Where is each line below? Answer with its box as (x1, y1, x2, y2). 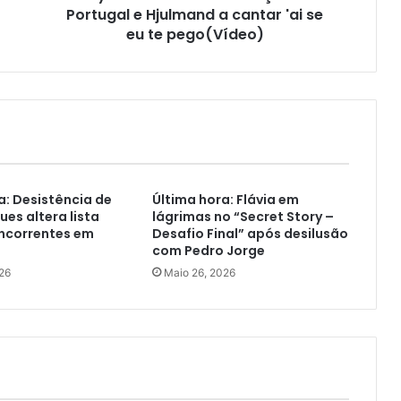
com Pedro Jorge (151, 242, 265, 260)
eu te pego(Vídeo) (125, 24, 264, 46)
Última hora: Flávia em (151, 191, 299, 209)
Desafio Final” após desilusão (151, 225, 348, 243)
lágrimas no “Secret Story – (151, 208, 334, 226)
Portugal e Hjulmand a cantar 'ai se (66, 4, 323, 26)
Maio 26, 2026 (163, 266, 235, 280)
